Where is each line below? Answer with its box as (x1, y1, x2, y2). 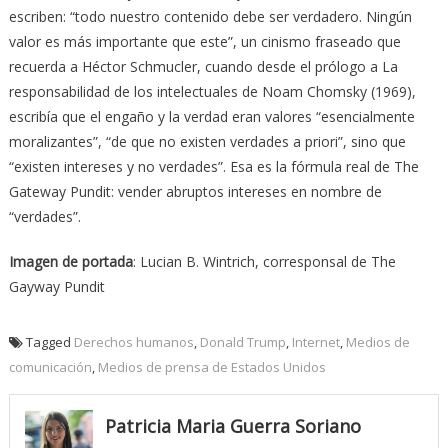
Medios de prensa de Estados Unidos (97, 357, 326, 376)
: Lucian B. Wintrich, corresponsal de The (132, 251, 396, 271)
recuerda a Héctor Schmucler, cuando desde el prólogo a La (8, 56, 398, 76)
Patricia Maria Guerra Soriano (104, 413, 361, 438)
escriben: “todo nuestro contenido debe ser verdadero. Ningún (8, 6, 412, 26)
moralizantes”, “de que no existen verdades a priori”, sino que (8, 131, 406, 151)
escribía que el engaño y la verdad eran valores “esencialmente (8, 106, 415, 126)
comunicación (8, 357, 92, 376)
